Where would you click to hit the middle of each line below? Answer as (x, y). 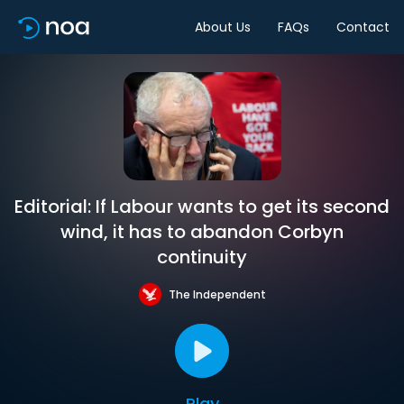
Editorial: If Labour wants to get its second (202, 207)
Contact (363, 27)
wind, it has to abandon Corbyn (202, 232)
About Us (223, 27)
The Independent (217, 294)
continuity (202, 257)
